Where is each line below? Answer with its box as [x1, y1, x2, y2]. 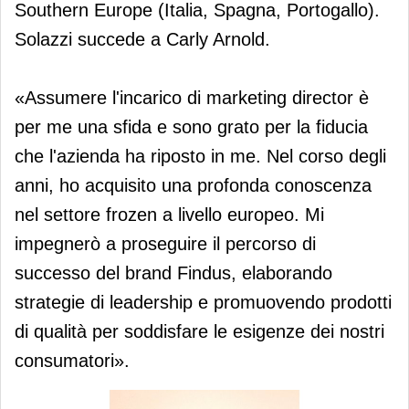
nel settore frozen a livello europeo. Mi [15, 204, 324, 225]
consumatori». [15, 350, 130, 371]
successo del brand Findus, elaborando [15, 262, 332, 283]
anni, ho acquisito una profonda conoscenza [15, 174, 372, 195]
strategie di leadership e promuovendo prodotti [15, 291, 392, 312]
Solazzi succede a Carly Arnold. [15, 28, 270, 49]
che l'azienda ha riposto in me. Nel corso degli [15, 145, 386, 166]
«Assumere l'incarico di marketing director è [15, 87, 369, 108]
